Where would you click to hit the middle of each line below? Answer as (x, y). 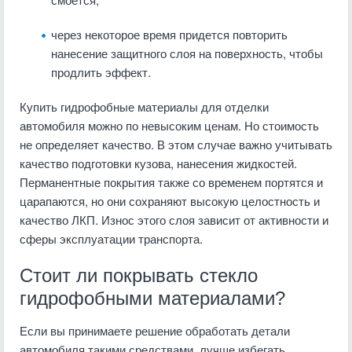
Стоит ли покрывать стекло (139, 275)
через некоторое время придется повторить (169, 34)
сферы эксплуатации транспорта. (111, 238)
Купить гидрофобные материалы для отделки (144, 106)
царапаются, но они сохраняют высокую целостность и (170, 201)
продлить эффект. (101, 72)
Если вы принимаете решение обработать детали (155, 330)
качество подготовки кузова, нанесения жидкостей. (158, 163)
